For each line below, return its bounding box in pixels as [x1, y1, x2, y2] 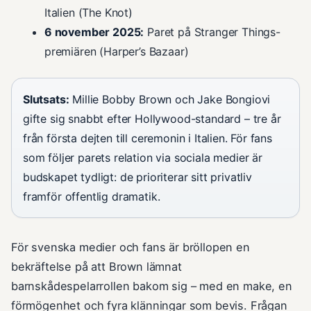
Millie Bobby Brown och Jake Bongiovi [69, 92, 271, 107]
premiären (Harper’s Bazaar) [44, 44, 189, 59]
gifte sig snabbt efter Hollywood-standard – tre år [23, 112, 281, 126]
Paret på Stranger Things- [144, 25, 280, 40]
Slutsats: [23, 92, 69, 107]
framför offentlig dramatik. [23, 190, 160, 204]
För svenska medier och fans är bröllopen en [11, 240, 250, 255]
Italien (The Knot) [44, 6, 133, 20]
